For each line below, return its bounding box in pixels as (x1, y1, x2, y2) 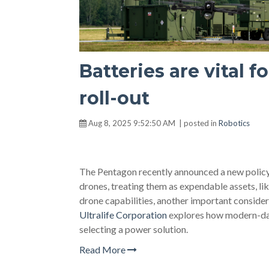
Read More (79, 244, 127, 255)
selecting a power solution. (79, 223, 188, 235)
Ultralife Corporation (79, 209, 167, 220)
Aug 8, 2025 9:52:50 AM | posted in (86, 118, 219, 128)
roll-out (79, 87, 150, 109)
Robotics (219, 118, 250, 128)
